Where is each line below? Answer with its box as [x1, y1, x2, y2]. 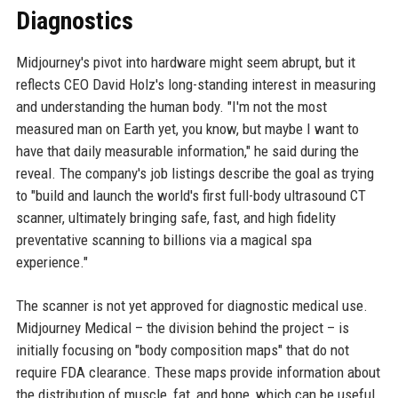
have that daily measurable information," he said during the [15, 142, 359, 160]
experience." [15, 253, 88, 271]
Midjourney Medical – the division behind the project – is [15, 319, 349, 337]
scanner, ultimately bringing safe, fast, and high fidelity [15, 209, 336, 227]
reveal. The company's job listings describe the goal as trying [15, 164, 374, 182]
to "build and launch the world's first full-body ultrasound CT [15, 187, 366, 204]
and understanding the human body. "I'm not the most [15, 98, 327, 115]
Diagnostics [15, 6, 133, 36]
